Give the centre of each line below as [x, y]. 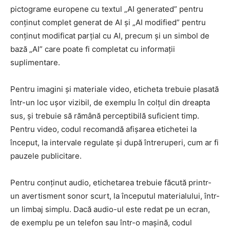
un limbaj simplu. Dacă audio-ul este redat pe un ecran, [110, 209]
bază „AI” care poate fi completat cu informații [93, 49]
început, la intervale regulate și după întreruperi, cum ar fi [114, 142]
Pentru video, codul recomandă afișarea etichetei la [103, 129]
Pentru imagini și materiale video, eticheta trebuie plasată [114, 89]
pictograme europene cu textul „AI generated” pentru [107, 9]
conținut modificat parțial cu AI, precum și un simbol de [110, 35]
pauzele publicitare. [46, 156]
